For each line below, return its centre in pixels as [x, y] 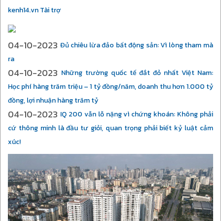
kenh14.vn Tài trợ [34, 10]
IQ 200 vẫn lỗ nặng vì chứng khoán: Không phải [137, 114]
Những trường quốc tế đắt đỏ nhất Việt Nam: [137, 73]
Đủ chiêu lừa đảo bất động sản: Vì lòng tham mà [137, 45]
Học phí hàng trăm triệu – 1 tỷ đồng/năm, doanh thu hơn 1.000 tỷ [110, 87]
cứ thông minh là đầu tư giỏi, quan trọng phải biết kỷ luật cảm [110, 128]
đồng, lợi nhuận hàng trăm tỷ [53, 100]
